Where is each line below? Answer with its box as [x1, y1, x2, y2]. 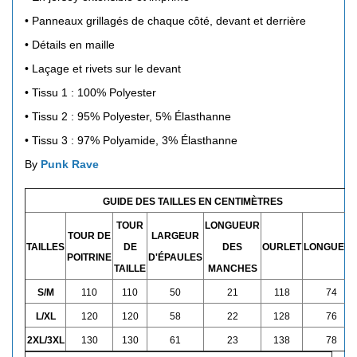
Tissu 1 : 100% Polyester [32, 86, 156, 100]
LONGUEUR [205, 220, 260, 232]
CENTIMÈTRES [214, 196, 283, 208]
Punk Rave [41, 158, 99, 171]
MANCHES [207, 263, 257, 275]
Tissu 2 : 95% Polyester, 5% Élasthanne [32, 110, 231, 124]
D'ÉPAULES [148, 252, 202, 264]
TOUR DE [68, 230, 111, 242]
